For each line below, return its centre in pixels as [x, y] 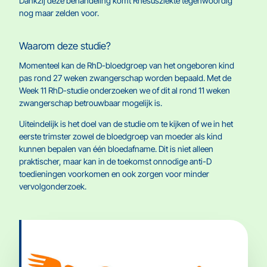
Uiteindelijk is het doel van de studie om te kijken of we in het [126, 124]
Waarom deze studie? [65, 46]
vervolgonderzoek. [53, 187]
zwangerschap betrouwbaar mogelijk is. [91, 103]
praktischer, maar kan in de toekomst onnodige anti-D [115, 162]
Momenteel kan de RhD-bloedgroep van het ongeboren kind [127, 66]
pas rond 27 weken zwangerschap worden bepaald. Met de [125, 78]
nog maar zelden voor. [59, 13]
